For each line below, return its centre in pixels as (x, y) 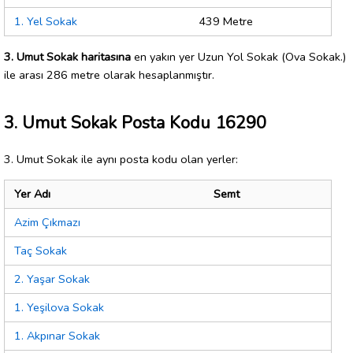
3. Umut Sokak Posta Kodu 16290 (135, 123)
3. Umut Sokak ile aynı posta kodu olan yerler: (121, 159)
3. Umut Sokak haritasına (67, 56)
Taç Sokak (41, 251)
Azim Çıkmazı (47, 223)
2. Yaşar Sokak (52, 279)
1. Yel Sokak (46, 22)
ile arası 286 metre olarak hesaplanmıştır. (109, 74)
